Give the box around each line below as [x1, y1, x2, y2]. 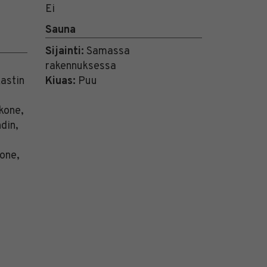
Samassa [84, 45, 130, 59]
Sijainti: [45, 45, 84, 59]
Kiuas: [45, 74, 76, 89]
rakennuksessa [45, 60, 116, 74]
